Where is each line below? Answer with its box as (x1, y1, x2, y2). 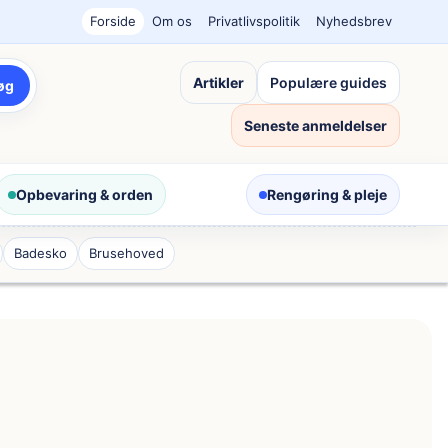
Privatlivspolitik (208, 13, 300, 29)
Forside (90, 13, 136, 29)
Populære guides (270, 73, 388, 91)
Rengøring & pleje (267, 186, 387, 203)
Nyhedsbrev (316, 13, 392, 29)
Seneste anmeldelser (244, 116, 388, 134)
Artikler (193, 73, 245, 91)
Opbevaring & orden (16, 186, 153, 203)
